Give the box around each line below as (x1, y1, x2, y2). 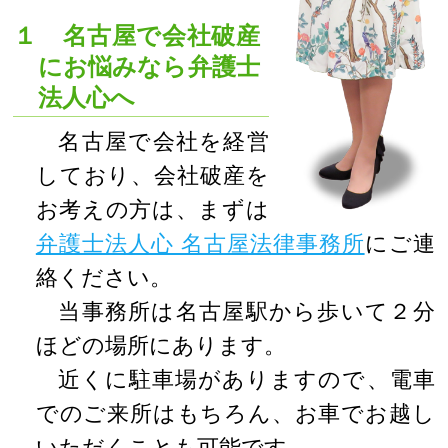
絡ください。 (35, 264, 172, 291)
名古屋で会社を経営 (58, 128, 269, 155)
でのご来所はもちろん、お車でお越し (35, 400, 435, 427)
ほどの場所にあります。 (35, 332, 286, 359)
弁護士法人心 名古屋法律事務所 (35, 230, 365, 257)
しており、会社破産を (35, 162, 269, 189)
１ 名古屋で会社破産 (13, 21, 260, 50)
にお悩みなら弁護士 (37, 52, 260, 81)
